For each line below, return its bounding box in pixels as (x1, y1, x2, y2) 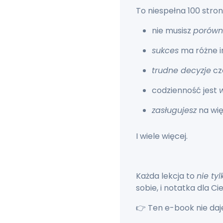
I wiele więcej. (136, 130, 188, 142)
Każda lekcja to (136, 170, 197, 182)
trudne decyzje (152, 65, 211, 77)
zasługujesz (152, 105, 197, 116)
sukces (152, 45, 179, 57)
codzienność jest (152, 85, 219, 97)
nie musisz (152, 25, 193, 37)
